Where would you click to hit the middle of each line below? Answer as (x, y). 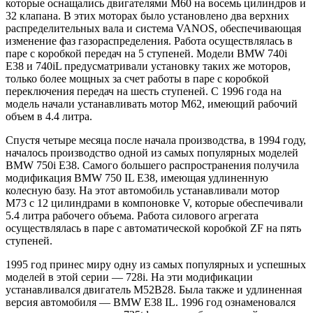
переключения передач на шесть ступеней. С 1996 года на (144, 91)
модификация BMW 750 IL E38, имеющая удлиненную (137, 177)
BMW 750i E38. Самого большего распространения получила (152, 165)
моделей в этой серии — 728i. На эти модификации (129, 277)
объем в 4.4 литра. (49, 116)
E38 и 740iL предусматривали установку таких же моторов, (148, 66)
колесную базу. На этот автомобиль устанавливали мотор (143, 190)
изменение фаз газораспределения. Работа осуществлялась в (149, 41)
